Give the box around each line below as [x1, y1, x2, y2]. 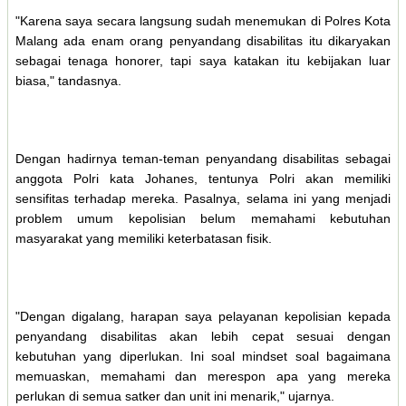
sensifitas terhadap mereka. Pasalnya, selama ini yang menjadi [15, 190, 391, 206]
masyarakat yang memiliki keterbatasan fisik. [15, 230, 272, 246]
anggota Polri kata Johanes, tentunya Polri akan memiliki [15, 170, 391, 186]
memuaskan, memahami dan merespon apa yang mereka [15, 368, 391, 383]
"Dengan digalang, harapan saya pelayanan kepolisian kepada [15, 308, 391, 324]
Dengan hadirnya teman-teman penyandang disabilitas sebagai [15, 150, 391, 166]
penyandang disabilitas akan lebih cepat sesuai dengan [15, 328, 391, 343]
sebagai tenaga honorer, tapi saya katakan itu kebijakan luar [15, 53, 391, 68]
